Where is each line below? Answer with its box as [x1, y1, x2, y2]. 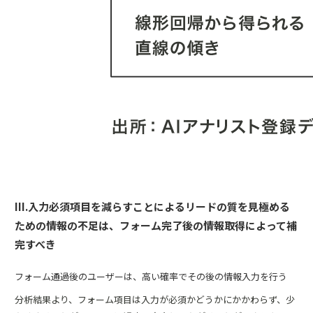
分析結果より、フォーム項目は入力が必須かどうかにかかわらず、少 [15, 293, 295, 306]
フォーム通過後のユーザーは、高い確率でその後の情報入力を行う [15, 270, 287, 283]
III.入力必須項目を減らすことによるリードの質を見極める [15, 199, 290, 214]
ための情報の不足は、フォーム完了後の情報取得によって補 [15, 218, 297, 233]
